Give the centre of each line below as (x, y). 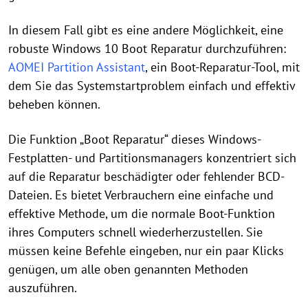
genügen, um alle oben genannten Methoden (128, 269)
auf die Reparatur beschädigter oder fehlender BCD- (146, 176)
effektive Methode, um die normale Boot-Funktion (142, 213)
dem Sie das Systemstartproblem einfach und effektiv (152, 85)
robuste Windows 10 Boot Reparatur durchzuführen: (147, 48)
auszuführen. (43, 287)
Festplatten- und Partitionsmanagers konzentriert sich (152, 157)
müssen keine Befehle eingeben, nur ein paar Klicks (146, 250)
